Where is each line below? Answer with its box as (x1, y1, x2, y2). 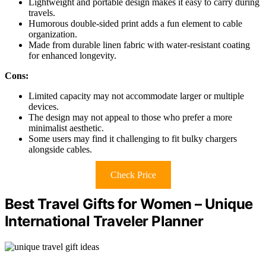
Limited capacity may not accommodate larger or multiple (28, 90, 244, 101)
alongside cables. (28, 144, 92, 154)
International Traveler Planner (5, 212, 203, 230)
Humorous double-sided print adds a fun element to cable (28, 18, 242, 28)
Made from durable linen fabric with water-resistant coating (28, 39, 250, 50)
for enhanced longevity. (28, 50, 116, 61)
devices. (28, 101, 59, 112)
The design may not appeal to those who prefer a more (28, 112, 232, 122)
